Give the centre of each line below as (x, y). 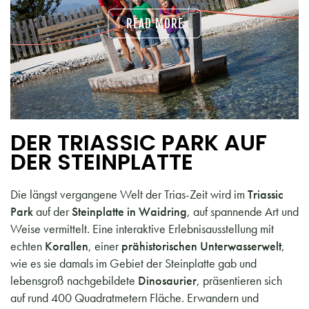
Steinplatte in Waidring (129, 212)
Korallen (65, 246)
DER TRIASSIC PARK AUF (139, 143)
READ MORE (154, 23)
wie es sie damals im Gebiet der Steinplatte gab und (133, 263)
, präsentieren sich (239, 281)
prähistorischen (159, 246)
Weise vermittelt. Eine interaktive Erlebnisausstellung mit (142, 229)
